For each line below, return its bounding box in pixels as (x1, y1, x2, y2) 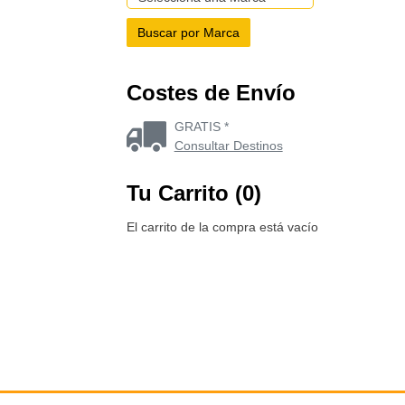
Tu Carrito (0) (127, 181, 261, 205)
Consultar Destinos (174, 138, 283, 153)
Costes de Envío (127, 80, 296, 105)
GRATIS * (174, 119, 229, 134)
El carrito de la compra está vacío (127, 220, 318, 234)
